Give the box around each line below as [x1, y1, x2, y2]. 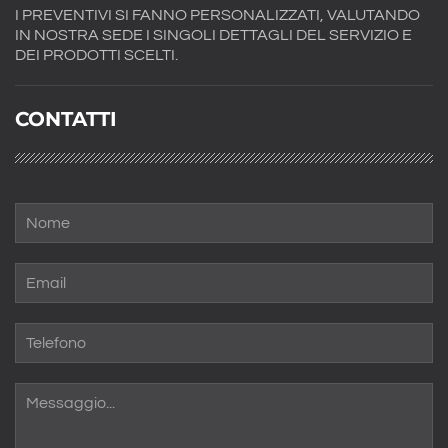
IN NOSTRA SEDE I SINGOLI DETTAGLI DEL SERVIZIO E [15, 27, 412, 43]
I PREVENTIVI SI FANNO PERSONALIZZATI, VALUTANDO [15, 7, 420, 23]
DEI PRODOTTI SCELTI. [15, 47, 178, 63]
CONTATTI [15, 107, 117, 131]
